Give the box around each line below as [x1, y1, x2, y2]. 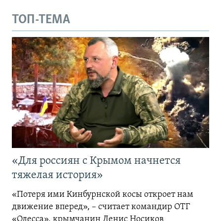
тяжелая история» [12, 169, 103, 181]
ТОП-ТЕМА [12, 13, 70, 27]
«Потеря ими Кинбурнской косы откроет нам [12, 189, 193, 199]
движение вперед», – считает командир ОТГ [12, 202, 190, 212]
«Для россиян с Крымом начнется [12, 155, 181, 167]
